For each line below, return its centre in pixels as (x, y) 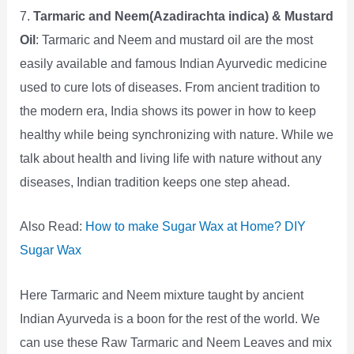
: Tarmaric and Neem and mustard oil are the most (175, 40)
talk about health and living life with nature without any (171, 158)
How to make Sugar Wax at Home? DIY (196, 226)
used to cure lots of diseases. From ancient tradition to (170, 87)
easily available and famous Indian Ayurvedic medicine (174, 64)
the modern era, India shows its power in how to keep (168, 111)
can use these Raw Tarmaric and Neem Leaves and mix (176, 342)
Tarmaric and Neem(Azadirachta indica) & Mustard (184, 16)
